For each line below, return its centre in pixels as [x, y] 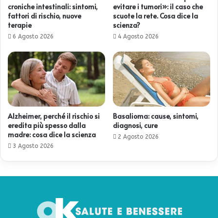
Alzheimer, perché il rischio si [54, 116]
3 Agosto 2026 [33, 146]
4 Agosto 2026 [138, 36]
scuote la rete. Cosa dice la [155, 16]
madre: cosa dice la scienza [52, 134]
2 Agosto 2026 [138, 136]
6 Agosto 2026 [33, 36]
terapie [20, 25]
